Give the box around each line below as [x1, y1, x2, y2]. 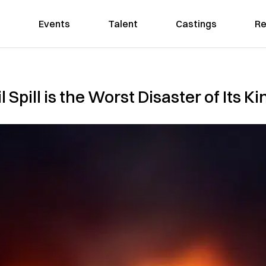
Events [38, 18, 70, 30]
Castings [175, 18, 217, 30]
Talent [107, 18, 138, 30]
